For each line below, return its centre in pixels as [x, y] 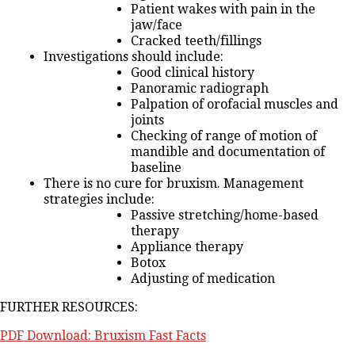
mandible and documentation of [228, 152]
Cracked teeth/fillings [196, 41]
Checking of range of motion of [224, 136]
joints [147, 120]
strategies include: [99, 200]
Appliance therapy [187, 247]
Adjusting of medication [203, 279]
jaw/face [157, 25]
